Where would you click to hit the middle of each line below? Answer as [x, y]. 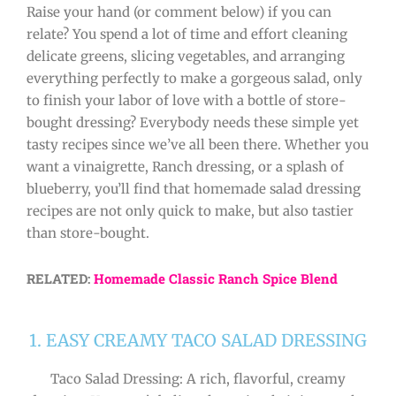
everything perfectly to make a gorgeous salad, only [194, 78]
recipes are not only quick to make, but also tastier [190, 210]
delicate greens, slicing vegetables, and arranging [186, 56]
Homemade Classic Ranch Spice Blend [216, 279]
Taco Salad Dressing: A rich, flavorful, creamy [198, 378]
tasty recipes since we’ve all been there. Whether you [198, 144]
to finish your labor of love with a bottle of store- [187, 100]
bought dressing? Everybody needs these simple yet [193, 122]
